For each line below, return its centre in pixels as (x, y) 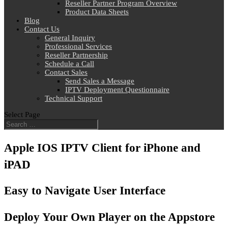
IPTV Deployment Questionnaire (117, 90)
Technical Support (74, 98)
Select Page (22, 115)
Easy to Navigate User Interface (85, 191)
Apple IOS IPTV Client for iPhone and (102, 148)
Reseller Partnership (76, 55)
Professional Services (78, 46)
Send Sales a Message (100, 81)
